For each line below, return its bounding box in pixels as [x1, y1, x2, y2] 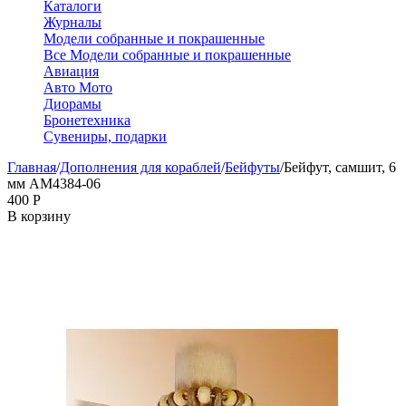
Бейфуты [225, 159, 280, 175]
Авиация [43, 63, 99, 79]
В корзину [7, 208, 71, 224]
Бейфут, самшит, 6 [284, 159, 396, 175]
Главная [7, 159, 56, 175]
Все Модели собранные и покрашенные [43, 47, 291, 63]
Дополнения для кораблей [60, 159, 221, 175]
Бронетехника [43, 112, 130, 128]
